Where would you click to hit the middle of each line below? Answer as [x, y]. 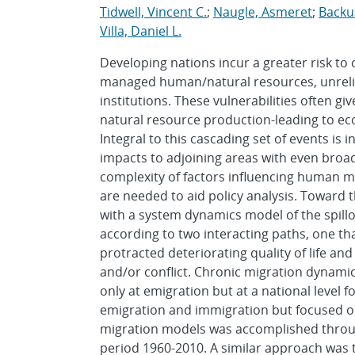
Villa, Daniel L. [141, 31]
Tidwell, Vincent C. [153, 12]
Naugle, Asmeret [263, 12]
